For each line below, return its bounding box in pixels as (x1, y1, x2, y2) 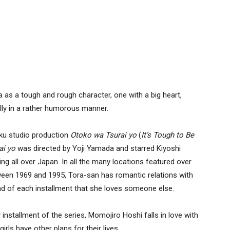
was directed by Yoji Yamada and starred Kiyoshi (15, 144, 181, 154)
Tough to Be (153, 130, 194, 140)
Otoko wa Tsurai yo (70, 130, 137, 140)
